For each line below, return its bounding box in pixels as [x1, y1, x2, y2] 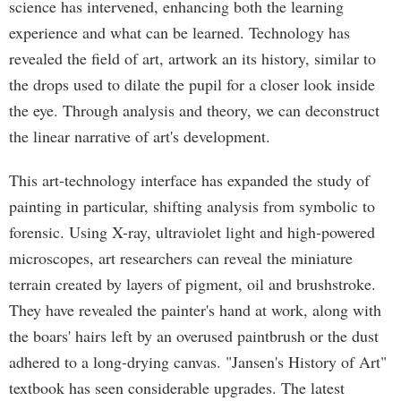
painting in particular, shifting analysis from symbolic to [9, 195, 375, 217]
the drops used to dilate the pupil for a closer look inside [9, 73, 375, 95]
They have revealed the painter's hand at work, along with [9, 299, 381, 320]
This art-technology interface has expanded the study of [9, 169, 370, 191]
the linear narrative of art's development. [9, 125, 270, 147]
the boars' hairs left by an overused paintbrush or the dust [9, 325, 379, 346]
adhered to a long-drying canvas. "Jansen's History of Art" [9, 351, 387, 372]
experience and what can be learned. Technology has [9, 21, 350, 43]
